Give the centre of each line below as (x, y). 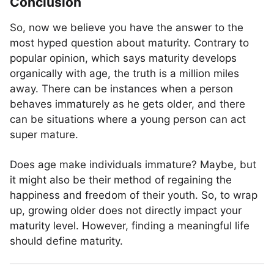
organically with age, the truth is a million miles (124, 73)
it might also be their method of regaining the (121, 180)
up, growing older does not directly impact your (126, 210)
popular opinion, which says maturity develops (123, 58)
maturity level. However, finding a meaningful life (130, 226)
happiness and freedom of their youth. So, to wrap (134, 195)
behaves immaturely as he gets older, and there (128, 104)
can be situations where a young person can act (128, 119)
